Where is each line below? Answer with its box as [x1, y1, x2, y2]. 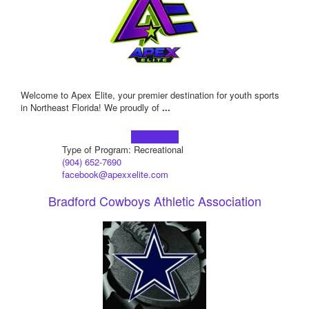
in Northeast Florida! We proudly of [21, 101, 162, 114]
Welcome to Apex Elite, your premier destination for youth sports [21, 88, 279, 102]
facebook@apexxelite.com [61, 168, 168, 181]
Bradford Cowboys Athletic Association [48, 192, 261, 210]
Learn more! [130, 130, 179, 144]
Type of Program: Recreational [61, 143, 183, 157]
